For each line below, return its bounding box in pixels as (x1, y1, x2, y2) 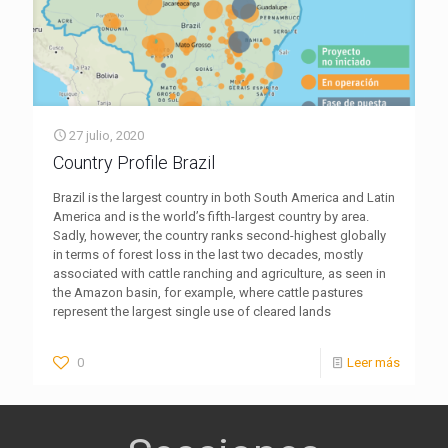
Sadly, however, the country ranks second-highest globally (53, 228, 386, 243)
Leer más (347, 355, 400, 370)
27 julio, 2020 (69, 128, 144, 143)
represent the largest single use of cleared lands (53, 304, 331, 319)
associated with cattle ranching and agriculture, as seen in (53, 266, 386, 281)
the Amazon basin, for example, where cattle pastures (53, 285, 363, 300)
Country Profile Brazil (53, 152, 215, 173)
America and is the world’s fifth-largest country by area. (53, 209, 369, 224)
